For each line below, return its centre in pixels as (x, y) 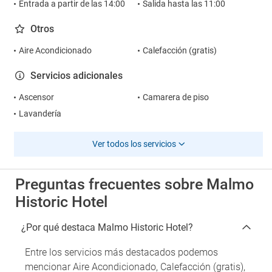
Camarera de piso (175, 97)
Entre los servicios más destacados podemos (121, 252)
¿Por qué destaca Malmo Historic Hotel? (107, 227)
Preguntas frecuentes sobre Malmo (134, 184)
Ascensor (36, 97)
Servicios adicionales (76, 76)
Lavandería (40, 114)
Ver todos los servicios (134, 144)
